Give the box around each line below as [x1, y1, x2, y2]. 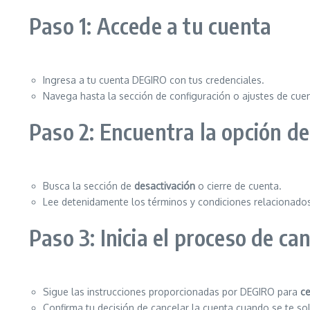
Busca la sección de [43, 180, 134, 192]
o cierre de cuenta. [195, 180, 282, 192]
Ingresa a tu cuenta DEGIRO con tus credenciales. [43, 74, 264, 86]
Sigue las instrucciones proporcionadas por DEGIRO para [43, 286, 300, 298]
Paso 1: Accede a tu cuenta [29, 12, 272, 39]
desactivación [134, 180, 195, 192]
